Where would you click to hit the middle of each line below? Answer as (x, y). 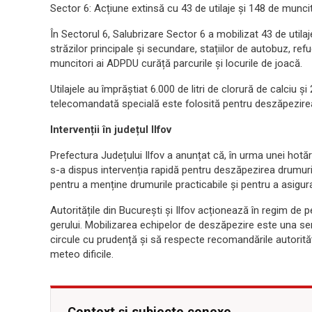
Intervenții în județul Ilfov (111, 130)
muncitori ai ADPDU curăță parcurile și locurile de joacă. (176, 63)
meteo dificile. (82, 254)
